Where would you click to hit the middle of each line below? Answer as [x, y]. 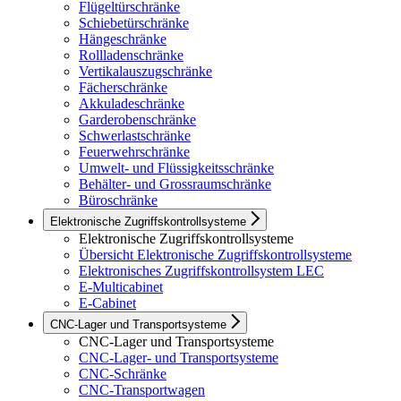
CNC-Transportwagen [142, 390]
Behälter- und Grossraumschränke [175, 184]
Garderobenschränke [137, 120]
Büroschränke [118, 200]
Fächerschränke [123, 88]
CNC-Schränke [123, 374]
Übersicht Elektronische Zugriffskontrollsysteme [215, 255]
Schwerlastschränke [135, 136]
